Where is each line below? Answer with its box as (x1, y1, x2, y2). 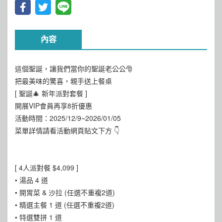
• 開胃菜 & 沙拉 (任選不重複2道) (15, 187, 115, 197)
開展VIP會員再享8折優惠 (15, 101, 92, 111)
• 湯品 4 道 (15, 175, 48, 185)
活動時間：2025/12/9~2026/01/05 (15, 113, 121, 123)
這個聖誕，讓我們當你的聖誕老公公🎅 (15, 63, 133, 73)
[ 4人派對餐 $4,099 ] (15, 163, 78, 172)
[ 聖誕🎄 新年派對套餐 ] (15, 88, 87, 98)
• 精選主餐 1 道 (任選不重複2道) (15, 200, 114, 210)
